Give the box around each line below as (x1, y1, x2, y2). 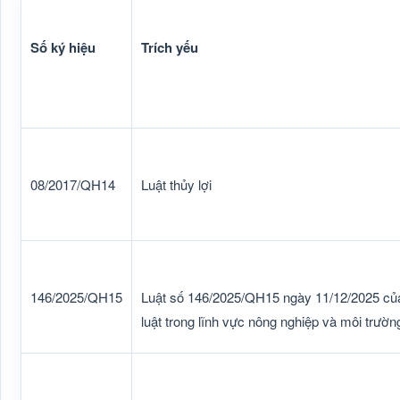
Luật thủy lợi (141, 175, 212, 194)
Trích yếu (141, 37, 198, 57)
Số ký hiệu (30, 37, 96, 57)
